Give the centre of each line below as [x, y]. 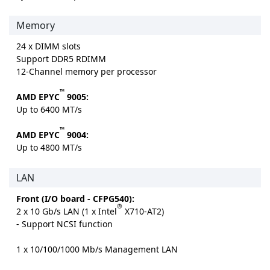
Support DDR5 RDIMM [61, 58]
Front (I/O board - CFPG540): [75, 198]
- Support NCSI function [64, 224]
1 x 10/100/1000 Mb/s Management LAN [97, 249]
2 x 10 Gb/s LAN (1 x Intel [67, 211]
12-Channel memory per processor [86, 71]
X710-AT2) [143, 211]
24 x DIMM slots [49, 46]
